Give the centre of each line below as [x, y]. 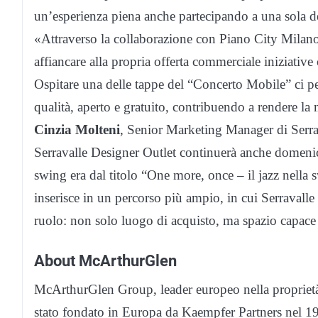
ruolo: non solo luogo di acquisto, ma [138, 221]
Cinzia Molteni [77, 130]
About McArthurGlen [105, 261]
